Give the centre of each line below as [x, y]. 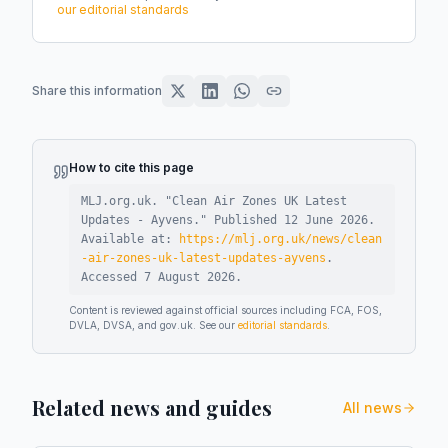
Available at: [130, 239]
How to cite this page [131, 167]
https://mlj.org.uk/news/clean [280, 239]
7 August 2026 [189, 277]
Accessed [112, 277]
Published [245, 220]
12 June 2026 [326, 220]
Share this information [97, 90]
